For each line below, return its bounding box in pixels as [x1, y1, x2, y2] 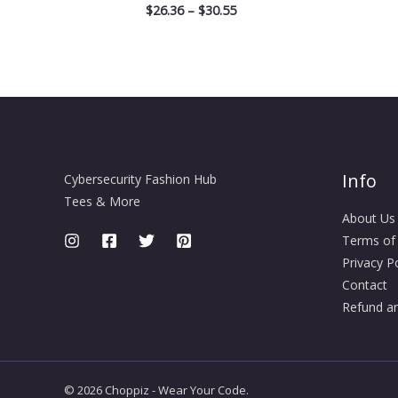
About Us [341, 210, 395, 227]
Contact [341, 276, 387, 294]
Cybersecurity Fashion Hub [64, 171, 217, 188]
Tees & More [64, 193, 140, 211]
